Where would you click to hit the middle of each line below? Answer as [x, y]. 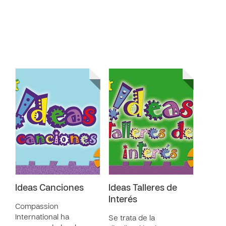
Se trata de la [132, 218]
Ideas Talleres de [143, 188]
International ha [42, 217]
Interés [123, 200]
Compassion [37, 207]
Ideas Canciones [49, 188]
